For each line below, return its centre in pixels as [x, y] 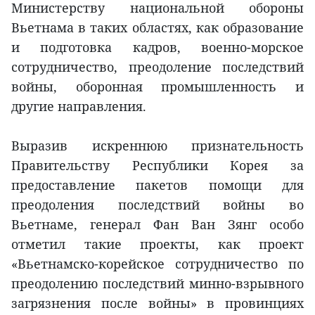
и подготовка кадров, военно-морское [157, 47]
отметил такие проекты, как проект [157, 244]
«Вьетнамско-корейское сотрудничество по [157, 264]
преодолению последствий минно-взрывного [157, 284]
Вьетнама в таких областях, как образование [157, 28]
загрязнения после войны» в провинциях [157, 303]
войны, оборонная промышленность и [157, 87]
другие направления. [79, 107]
